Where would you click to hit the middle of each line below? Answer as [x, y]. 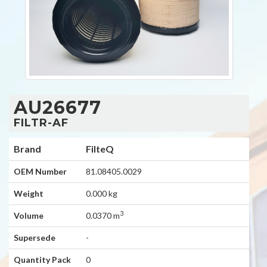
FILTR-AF [41, 123]
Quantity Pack [42, 260]
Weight [29, 193]
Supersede [35, 237]
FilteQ [100, 149]
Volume [29, 215]
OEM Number [40, 171]
